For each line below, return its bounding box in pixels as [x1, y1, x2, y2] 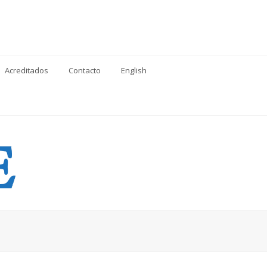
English [121, 65, 147, 76]
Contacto [69, 65, 101, 76]
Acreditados [5, 65, 49, 76]
